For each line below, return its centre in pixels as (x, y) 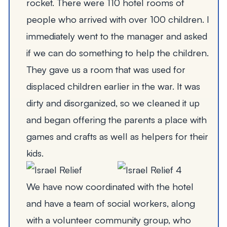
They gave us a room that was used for (106, 69)
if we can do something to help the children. (117, 53)
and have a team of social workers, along (110, 203)
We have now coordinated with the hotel (110, 186)
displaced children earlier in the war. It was (113, 86)
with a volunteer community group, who (108, 220)
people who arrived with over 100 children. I (118, 19)
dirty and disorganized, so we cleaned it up (113, 103)
